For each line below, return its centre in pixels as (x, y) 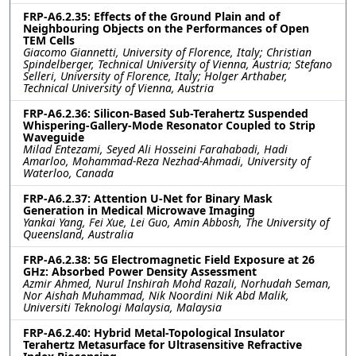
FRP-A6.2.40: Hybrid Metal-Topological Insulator (154, 332)
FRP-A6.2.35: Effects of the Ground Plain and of (151, 16)
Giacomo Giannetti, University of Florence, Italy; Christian (167, 52)
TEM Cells (49, 40)
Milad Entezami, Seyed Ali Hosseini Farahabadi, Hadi (155, 149)
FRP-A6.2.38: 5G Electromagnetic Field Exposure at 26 (169, 259)
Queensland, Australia (78, 234)
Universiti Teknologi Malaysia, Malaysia (122, 307)
